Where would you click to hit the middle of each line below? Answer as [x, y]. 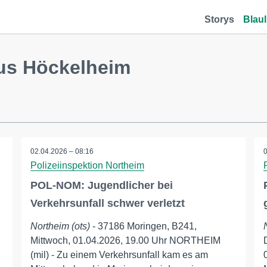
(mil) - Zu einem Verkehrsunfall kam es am [119, 255]
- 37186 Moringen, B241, [143, 226]
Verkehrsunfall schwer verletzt [107, 203]
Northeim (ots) [60, 226]
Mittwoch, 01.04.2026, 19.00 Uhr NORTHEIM [125, 240]
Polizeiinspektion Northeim [87, 165]
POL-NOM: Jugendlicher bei [101, 185]
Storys [219, 19]
